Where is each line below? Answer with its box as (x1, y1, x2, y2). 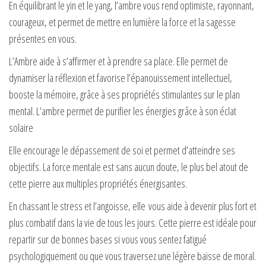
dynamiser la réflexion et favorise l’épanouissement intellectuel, (9, 70, 232, 85)
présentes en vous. (9, 31, 77, 46)
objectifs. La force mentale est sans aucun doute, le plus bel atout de (9, 159, 248, 174)
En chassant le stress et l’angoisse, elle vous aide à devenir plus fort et (9, 198, 256, 213)
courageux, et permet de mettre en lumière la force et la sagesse (9, 14, 236, 29)
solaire (9, 120, 33, 135)
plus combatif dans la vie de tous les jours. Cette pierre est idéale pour (9, 215, 256, 230)
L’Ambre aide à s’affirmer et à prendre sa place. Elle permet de (9, 53, 228, 68)
